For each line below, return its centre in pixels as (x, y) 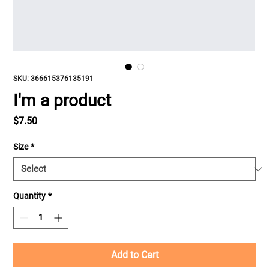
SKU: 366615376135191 (54, 79)
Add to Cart (134, 255)
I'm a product (62, 101)
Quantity (30, 196)
